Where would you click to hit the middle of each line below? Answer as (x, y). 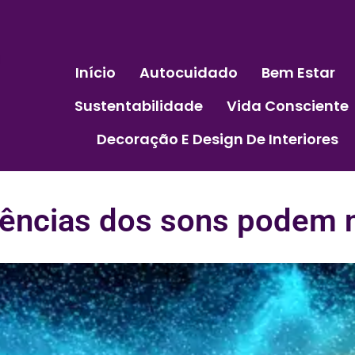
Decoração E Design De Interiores (217, 139)
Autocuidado (189, 72)
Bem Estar (298, 72)
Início (95, 72)
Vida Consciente (287, 105)
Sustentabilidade (138, 105)
